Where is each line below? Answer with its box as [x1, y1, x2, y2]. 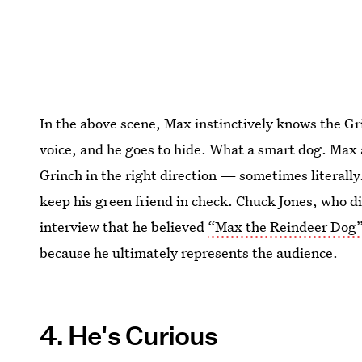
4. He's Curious [40, 319, 218, 352]
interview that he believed [40, 217, 208, 236]
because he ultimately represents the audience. [40, 242, 339, 262]
